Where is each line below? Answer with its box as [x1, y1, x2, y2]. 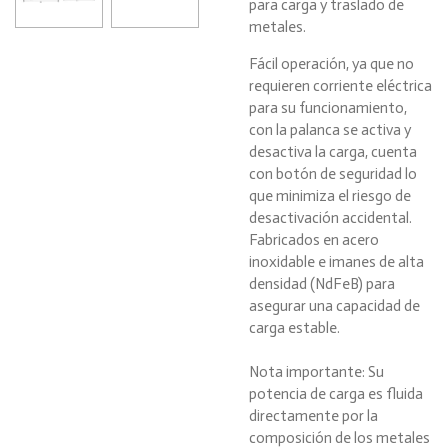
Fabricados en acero [249, 231, 379, 250]
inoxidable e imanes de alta [249, 253, 424, 272]
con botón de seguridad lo [249, 165, 417, 184]
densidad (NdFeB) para [249, 275, 395, 294]
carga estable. [249, 319, 343, 338]
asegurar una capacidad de [249, 297, 420, 316]
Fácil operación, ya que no [249, 55, 414, 74]
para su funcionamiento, [249, 99, 407, 118]
